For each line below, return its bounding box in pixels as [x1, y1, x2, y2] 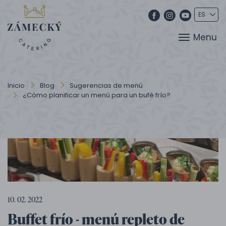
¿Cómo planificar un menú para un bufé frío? [23, 90, 171, 100]
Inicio [8, 81, 25, 90]
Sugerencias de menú [70, 81, 143, 90]
